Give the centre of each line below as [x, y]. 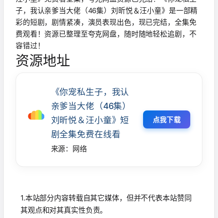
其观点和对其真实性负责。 [64, 210]
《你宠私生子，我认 [90, 92]
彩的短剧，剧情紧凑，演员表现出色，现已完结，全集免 [106, 23]
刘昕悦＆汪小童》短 [90, 120]
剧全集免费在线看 [86, 134]
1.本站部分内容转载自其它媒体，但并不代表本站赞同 [106, 198]
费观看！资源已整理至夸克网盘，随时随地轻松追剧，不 [106, 34]
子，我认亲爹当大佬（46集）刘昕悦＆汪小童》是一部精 [107, 11]
